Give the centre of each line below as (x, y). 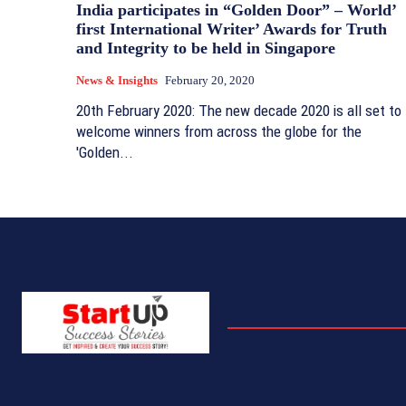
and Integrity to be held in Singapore (206, 48)
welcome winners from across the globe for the (219, 131)
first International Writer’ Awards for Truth (232, 29)
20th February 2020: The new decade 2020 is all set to (239, 111)
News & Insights (117, 80)
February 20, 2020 (210, 80)
